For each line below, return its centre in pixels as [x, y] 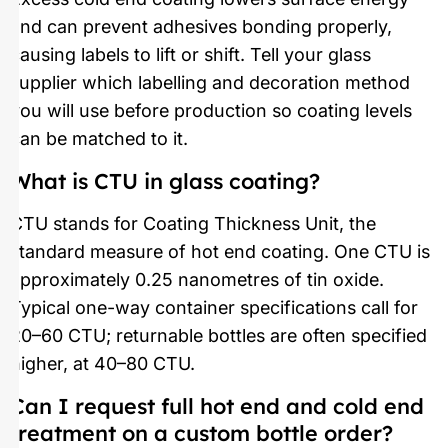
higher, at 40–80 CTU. [102, 363]
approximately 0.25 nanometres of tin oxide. [197, 279]
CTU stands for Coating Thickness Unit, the [193, 223]
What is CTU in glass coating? [165, 180]
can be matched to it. [99, 138]
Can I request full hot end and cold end [217, 406]
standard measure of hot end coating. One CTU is [220, 251]
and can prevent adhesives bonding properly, [201, 26]
